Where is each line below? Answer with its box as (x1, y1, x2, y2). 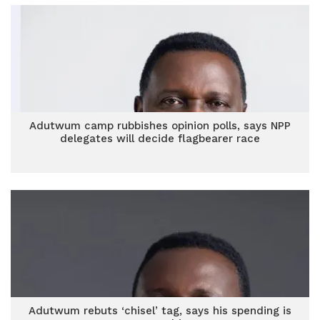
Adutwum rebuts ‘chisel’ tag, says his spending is (29, 304, 291, 317)
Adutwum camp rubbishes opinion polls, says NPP (29, 119, 291, 132)
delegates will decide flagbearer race (60, 132, 260, 145)
